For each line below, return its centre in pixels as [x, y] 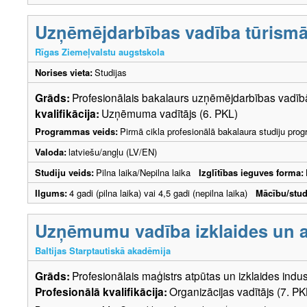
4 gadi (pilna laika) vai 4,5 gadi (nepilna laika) [162, 193]
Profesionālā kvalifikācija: [101, 291]
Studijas [111, 72]
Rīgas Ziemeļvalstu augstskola [100, 51]
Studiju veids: [64, 172]
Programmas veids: [76, 131]
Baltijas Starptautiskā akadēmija [103, 250]
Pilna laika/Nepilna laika [147, 172]
